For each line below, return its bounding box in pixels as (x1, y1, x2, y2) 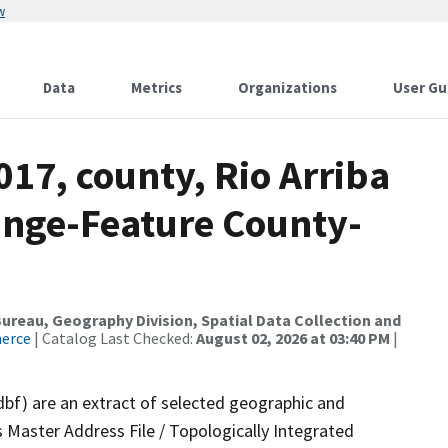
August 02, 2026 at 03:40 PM (196, 328, 390, 348)
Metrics (131, 78, 182, 97)
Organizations (238, 78, 337, 97)
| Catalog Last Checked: (31, 328, 196, 348)
